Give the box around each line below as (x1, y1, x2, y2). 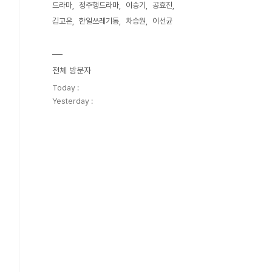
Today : (52, 83, 79, 92)
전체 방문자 (52, 66, 91, 75)
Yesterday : (52, 97, 93, 106)
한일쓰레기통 (79, 16, 119, 25)
